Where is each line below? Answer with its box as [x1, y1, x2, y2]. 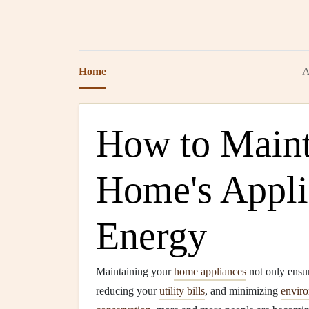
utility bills [159, 285, 205, 297]
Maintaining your [96, 266, 174, 277]
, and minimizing [205, 285, 281, 297]
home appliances [174, 266, 246, 277]
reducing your [96, 285, 159, 297]
